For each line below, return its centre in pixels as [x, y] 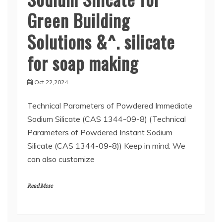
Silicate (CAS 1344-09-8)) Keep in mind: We [106, 146]
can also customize [61, 159]
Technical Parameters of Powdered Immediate [110, 106]
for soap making [83, 63]
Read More [40, 186]
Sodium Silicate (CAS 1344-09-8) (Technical [107, 119]
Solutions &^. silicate [101, 42]
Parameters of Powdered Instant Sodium [100, 133]
